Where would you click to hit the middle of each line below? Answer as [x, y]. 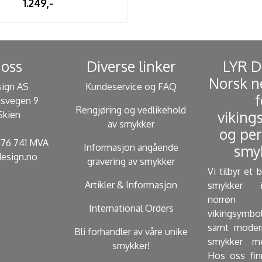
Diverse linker [131, 66]
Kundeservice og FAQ [131, 86]
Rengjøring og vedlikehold [131, 110]
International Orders [131, 208]
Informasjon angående [131, 147]
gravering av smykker [131, 161]
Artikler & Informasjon [131, 185]
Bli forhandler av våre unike [131, 231]
